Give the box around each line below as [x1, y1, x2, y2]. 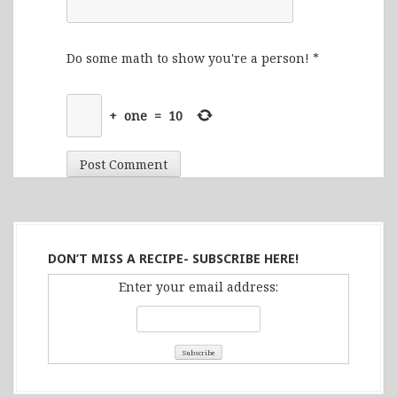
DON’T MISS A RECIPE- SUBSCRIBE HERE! [48, 249, 299, 267]
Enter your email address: [119, 277, 278, 295]
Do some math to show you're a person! [66, 50, 309, 66]
